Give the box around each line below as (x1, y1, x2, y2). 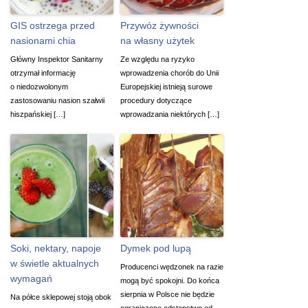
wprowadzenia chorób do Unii (120, 68, 219, 77)
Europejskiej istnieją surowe (120, 82, 212, 91)
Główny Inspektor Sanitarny (10, 54, 103, 63)
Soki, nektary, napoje (10, 242, 101, 254)
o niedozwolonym (10, 82, 68, 91)
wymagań (10, 272, 52, 284)
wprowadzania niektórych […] (120, 109, 219, 118)
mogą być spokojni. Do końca (120, 276, 219, 285)
